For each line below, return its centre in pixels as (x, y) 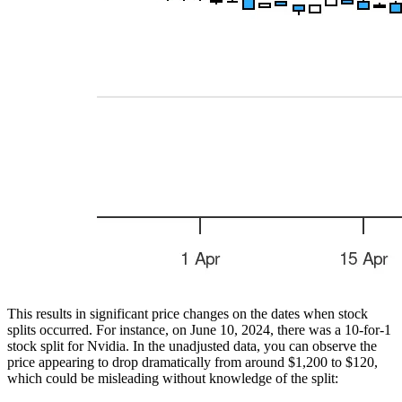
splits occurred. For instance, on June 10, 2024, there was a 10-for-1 (199, 329)
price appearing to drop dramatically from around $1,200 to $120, (192, 362)
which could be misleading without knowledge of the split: (173, 378)
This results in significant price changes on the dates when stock (188, 313)
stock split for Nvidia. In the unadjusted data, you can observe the (192, 345)
